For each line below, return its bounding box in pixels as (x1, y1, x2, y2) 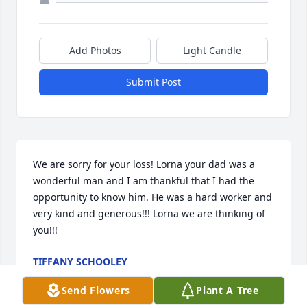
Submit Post (126, 75, 181, 89)
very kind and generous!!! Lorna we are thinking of (33, 207, 265, 221)
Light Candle (183, 44, 241, 58)
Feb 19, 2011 (33, 269, 90, 282)
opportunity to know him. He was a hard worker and (33, 191, 272, 204)
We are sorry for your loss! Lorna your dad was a (33, 158, 255, 171)
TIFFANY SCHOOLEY (33, 255, 127, 269)
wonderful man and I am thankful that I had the (33, 174, 254, 188)
